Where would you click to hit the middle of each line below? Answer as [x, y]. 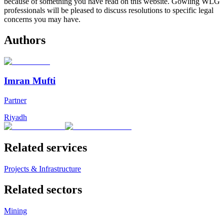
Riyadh [15, 117]
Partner [15, 100]
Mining [15, 211]
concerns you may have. [42, 19]
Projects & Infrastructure [42, 168]
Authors [25, 40]
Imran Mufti [30, 81]
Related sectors [43, 190]
